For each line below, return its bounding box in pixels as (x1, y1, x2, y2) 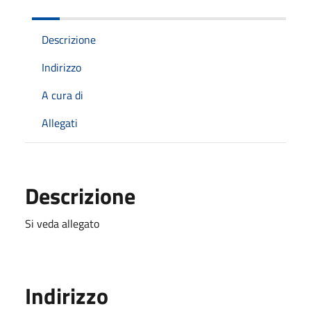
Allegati (42, 114, 78, 131)
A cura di (42, 86, 83, 103)
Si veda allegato (25, 215, 99, 232)
